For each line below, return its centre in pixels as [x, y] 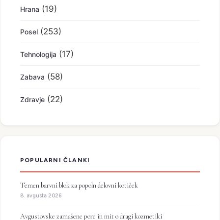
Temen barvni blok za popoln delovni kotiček [79, 186]
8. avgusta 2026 [41, 196]
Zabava [32, 77]
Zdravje [32, 100]
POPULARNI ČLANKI [55, 160]
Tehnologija [38, 55]
